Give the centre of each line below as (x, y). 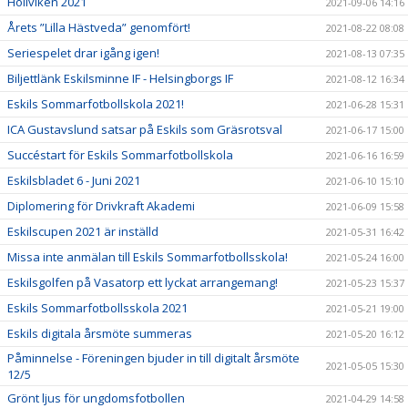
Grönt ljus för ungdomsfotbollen (96, 398)
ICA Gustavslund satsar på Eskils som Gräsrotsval (145, 129)
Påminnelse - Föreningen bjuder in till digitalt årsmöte (153, 358)
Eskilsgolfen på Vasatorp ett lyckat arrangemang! (143, 282)
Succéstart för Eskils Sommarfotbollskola (120, 155)
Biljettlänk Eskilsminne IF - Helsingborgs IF (120, 78)
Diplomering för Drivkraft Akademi (101, 206)
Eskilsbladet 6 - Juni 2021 (74, 180)
